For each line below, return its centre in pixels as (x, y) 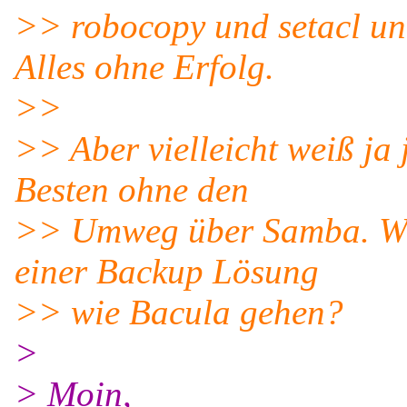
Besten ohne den (132, 189)
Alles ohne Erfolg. (144, 67)
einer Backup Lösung (167, 271)
